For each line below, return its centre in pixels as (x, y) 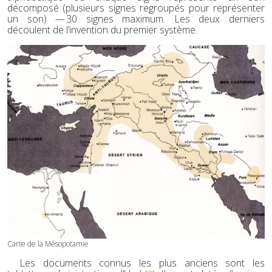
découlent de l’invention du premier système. (102, 30)
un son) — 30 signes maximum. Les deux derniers (136, 19)
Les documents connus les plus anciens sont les (142, 263)
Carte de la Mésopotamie (48, 243)
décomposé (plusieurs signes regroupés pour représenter (136, 8)
